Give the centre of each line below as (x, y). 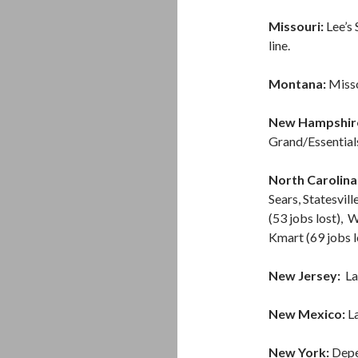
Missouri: (296, 26)
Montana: (297, 84)
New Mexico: (307, 314)
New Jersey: (307, 275)
